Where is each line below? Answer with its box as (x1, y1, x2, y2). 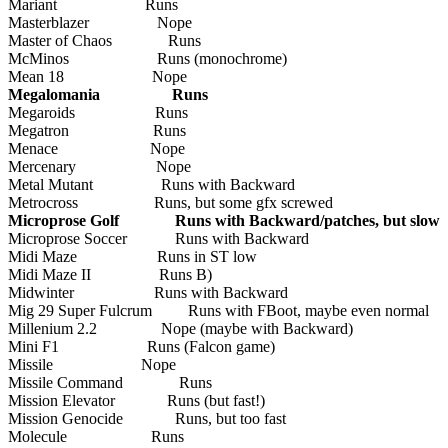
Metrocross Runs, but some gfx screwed (8, 193, 333, 211)
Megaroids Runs (8, 103, 188, 121)
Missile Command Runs (8, 373, 212, 391)
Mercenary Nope (8, 157, 191, 175)
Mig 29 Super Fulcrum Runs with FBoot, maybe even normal (8, 301, 429, 319)
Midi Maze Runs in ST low (8, 247, 257, 265)
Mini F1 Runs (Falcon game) (8, 337, 275, 355)
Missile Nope (8, 355, 176, 373)
